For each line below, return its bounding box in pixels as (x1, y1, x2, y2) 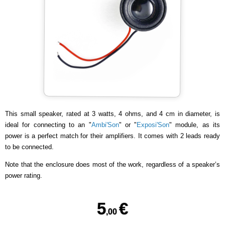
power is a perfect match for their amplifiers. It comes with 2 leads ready (5, 132, 220, 140)
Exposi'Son (137, 121, 170, 129)
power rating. (5, 171, 42, 179)
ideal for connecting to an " (5, 121, 91, 129)
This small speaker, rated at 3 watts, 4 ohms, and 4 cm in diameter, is (5, 109, 220, 118)
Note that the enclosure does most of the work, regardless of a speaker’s (5, 160, 220, 168)
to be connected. (5, 143, 54, 151)
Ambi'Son (91, 121, 119, 129)
